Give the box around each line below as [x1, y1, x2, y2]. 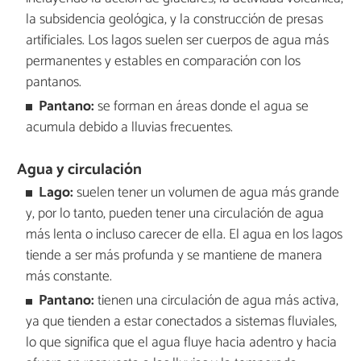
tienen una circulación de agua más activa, [94, 289, 339, 313]
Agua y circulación [17, 157, 143, 183]
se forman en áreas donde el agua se [94, 95, 309, 119]
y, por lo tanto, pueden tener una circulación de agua [25, 202, 324, 226]
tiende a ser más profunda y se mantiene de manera [25, 244, 322, 268]
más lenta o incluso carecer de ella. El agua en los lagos [25, 223, 342, 247]
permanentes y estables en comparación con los [25, 49, 301, 73]
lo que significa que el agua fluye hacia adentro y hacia [25, 331, 337, 355]
